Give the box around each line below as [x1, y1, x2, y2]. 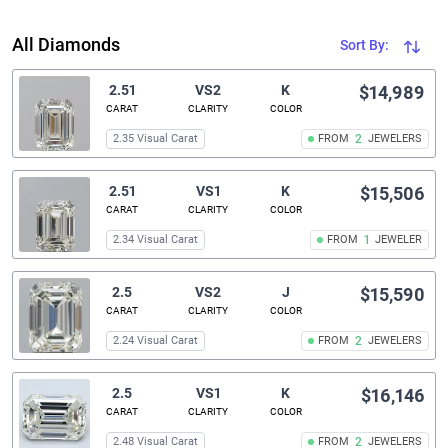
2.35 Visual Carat [113, 132, 199, 146]
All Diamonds [12, 34, 120, 56]
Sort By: [340, 37, 392, 54]
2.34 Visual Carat [113, 233, 199, 247]
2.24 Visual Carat [113, 334, 199, 348]
